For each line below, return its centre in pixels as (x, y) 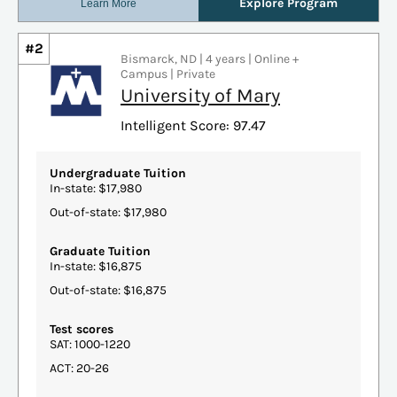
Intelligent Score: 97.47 (193, 125)
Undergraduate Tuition (118, 173)
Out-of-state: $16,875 (108, 290)
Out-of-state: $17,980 (108, 212)
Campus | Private (168, 74)
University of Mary (200, 95)
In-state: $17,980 (96, 188)
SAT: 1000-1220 (90, 344)
